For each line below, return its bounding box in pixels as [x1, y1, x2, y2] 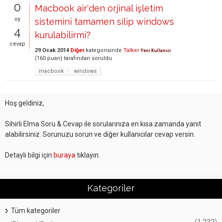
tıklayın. [75, 151, 100, 159]
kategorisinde [84, 47, 122, 54]
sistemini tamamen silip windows [35, 16, 174, 27]
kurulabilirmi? [35, 29, 91, 40]
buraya [54, 151, 75, 159]
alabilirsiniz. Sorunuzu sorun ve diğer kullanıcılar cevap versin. [5, 130, 195, 138]
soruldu [92, 55, 112, 61]
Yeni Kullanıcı [141, 48, 171, 53]
